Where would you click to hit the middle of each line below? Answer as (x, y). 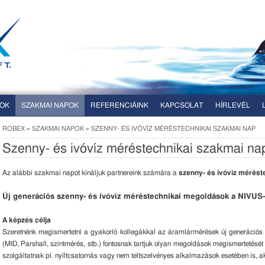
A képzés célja (27, 220)
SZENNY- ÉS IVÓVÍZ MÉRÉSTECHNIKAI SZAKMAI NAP (173, 129)
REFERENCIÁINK (119, 105)
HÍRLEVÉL (233, 105)
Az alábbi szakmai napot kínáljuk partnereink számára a (91, 173)
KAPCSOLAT (182, 105)
